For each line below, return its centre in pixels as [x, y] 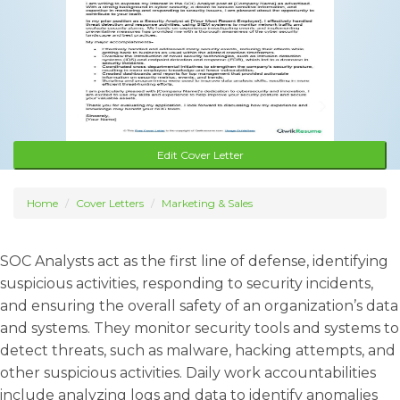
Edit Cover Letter [200, 155]
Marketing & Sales [207, 203]
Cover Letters [110, 203]
